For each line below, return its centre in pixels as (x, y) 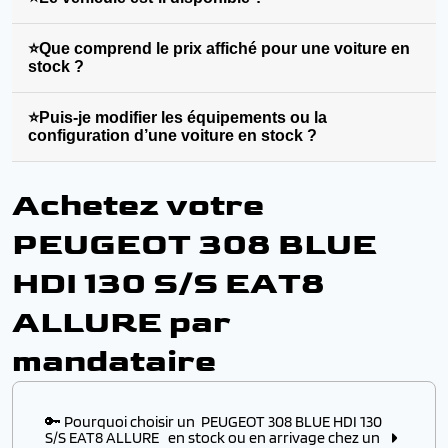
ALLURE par (121, 322)
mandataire (114, 361)
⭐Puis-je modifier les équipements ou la (177, 117)
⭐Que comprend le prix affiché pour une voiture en (219, 48)
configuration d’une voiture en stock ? (172, 135)
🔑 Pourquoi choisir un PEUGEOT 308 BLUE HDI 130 (213, 421)
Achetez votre (138, 205)
